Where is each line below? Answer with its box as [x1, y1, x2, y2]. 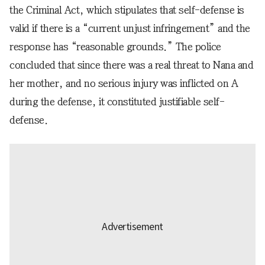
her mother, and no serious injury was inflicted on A [9, 77, 238, 89]
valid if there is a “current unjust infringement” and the [9, 22, 250, 34]
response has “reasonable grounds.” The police [9, 41, 221, 52]
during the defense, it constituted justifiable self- [9, 96, 224, 107]
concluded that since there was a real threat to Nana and [9, 59, 253, 70]
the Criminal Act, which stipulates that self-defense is [9, 4, 244, 15]
